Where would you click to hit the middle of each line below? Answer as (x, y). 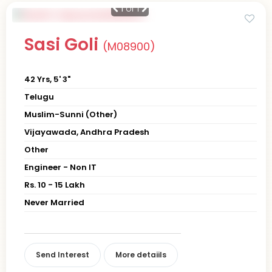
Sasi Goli (63, 44)
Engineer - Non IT (60, 167)
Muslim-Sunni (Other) (71, 114)
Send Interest (63, 254)
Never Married (54, 202)
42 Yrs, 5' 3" (47, 79)
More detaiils (141, 254)
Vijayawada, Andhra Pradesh (87, 132)
